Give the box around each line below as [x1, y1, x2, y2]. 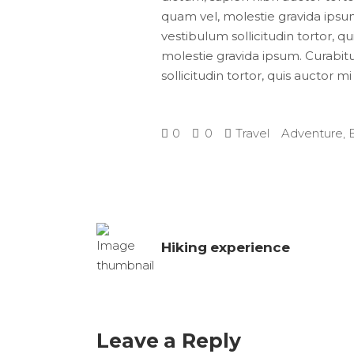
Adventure [281, 126, 343, 141]
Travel [235, 126, 269, 141]
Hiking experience [161, 239, 290, 255]
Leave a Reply [96, 329, 241, 352]
